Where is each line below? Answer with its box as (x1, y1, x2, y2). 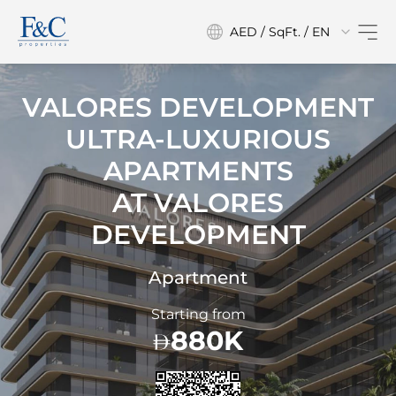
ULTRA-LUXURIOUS (65, 123, 331, 156)
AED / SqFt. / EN (230, 24, 330, 40)
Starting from (150, 306, 246, 323)
